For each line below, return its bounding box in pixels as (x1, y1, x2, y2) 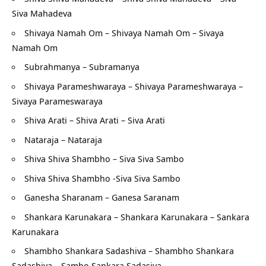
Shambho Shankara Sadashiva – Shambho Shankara (24, 245, 234, 257)
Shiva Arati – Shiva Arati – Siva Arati (24, 114, 165, 126)
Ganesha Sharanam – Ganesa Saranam (24, 191, 179, 204)
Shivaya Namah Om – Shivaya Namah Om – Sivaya (24, 26, 224, 39)
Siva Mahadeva (12, 7, 72, 20)
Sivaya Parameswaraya (12, 94, 103, 107)
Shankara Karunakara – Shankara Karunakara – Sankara (24, 210, 249, 223)
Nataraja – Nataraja (24, 133, 102, 145)
